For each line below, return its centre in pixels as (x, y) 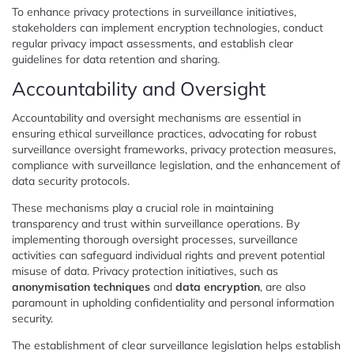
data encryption (218, 286)
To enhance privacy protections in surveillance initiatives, (154, 11)
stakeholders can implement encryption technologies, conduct (168, 27)
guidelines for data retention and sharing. (116, 59)
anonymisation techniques (81, 286)
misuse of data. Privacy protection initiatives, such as (145, 271)
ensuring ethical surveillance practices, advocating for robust (164, 133)
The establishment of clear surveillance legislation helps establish (176, 345)
